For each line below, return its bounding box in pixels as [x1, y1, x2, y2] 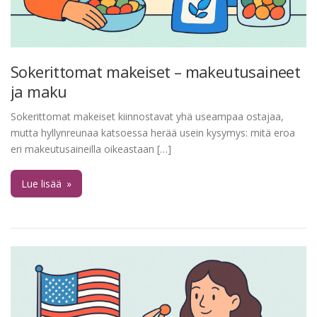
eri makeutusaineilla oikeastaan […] [11, 142, 171, 156]
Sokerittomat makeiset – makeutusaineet [11, 60, 301, 82]
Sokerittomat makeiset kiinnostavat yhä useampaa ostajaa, [11, 109, 284, 123]
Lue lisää [21, 176, 64, 190]
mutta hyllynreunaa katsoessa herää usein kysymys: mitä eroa [11, 125, 295, 139]
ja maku [11, 80, 67, 102]
